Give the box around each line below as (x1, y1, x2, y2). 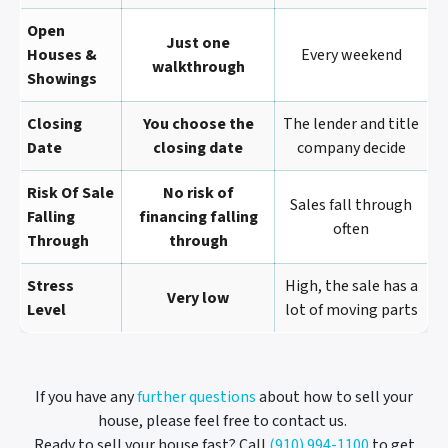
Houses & (27, 43, 97, 66)
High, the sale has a (284, 274, 418, 297)
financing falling (138, 205, 258, 228)
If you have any (35, 385, 137, 408)
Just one (166, 31, 230, 54)
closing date (153, 136, 243, 159)
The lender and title (283, 112, 419, 135)
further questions (137, 385, 256, 408)
